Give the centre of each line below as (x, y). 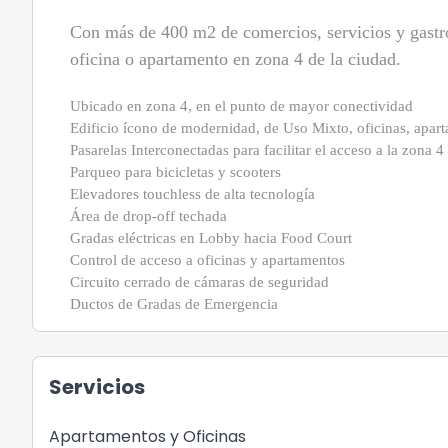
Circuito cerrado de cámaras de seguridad (199, 282)
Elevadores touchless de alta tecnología (192, 194)
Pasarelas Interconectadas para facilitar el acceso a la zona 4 (257, 150)
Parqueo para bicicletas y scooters (175, 172)
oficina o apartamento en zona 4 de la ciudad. (235, 59)
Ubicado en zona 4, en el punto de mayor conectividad (241, 106)
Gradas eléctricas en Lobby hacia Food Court (211, 238)
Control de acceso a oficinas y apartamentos (207, 260)
